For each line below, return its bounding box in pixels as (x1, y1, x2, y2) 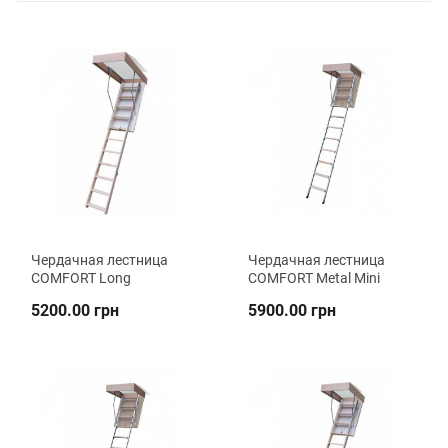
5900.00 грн (247, 301, 336, 321)
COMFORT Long (31, 270, 131, 287)
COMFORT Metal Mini (247, 270, 380, 287)
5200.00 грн (31, 301, 119, 321)
